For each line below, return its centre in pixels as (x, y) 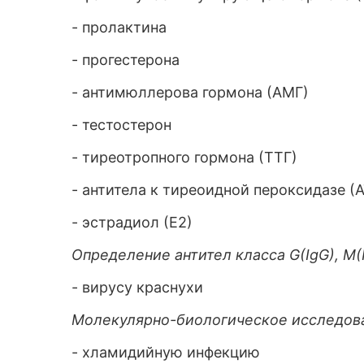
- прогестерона (126, 60)
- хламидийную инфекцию (166, 352)
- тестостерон (121, 125)
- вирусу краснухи (137, 287)
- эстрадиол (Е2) (132, 222)
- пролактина (119, 27)
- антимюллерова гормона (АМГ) (190, 92)
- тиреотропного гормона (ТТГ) (184, 157)
